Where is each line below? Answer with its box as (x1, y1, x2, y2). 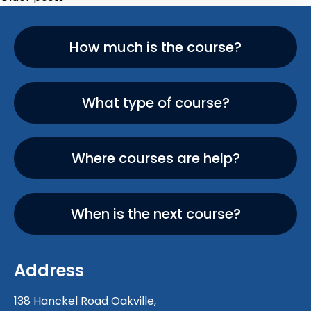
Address (14, 259, 84, 283)
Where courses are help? (71, 149, 240, 169)
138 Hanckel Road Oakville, (14, 293, 156, 310)
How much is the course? (69, 37, 242, 58)
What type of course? (81, 93, 230, 113)
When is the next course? (70, 204, 241, 224)
